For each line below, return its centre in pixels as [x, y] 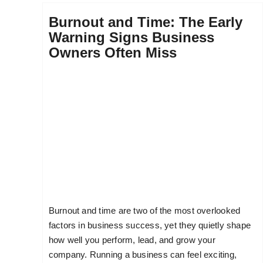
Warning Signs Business [131, 37]
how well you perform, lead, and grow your [132, 240]
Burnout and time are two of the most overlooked [144, 210]
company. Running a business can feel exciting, [143, 254]
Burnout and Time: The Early [145, 22]
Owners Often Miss [112, 52]
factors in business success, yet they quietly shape [150, 225]
